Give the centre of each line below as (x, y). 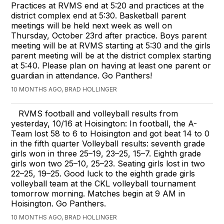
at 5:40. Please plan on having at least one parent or (111, 65)
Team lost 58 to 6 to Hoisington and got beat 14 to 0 (110, 133)
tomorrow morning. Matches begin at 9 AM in (98, 193)
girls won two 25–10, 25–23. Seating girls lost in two (108, 163)
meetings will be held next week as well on (92, 25)
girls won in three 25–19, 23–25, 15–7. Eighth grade (106, 153)
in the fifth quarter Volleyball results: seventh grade (108, 143)
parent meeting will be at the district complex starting (111, 55)
